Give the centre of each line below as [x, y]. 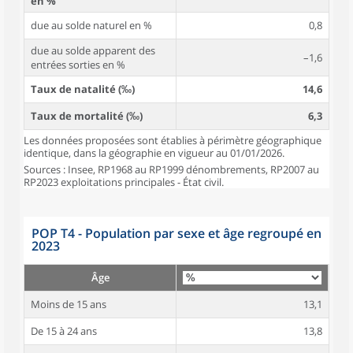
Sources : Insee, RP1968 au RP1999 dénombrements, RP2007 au [171, 169]
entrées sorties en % [78, 65]
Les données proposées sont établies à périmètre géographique [173, 140]
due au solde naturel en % [91, 25]
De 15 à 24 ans [64, 331]
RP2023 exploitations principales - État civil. [124, 182]
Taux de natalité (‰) [83, 89]
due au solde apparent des [93, 50]
